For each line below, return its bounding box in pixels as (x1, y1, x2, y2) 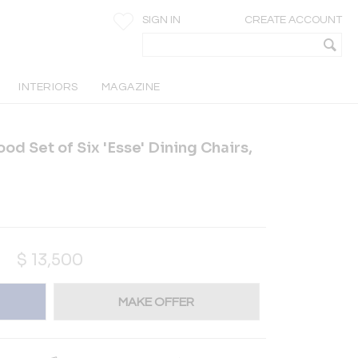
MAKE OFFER (118, 295, 195, 308)
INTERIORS (18, 82, 78, 93)
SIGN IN (142, 14, 181, 26)
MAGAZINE (101, 82, 161, 93)
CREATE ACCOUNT (245, 14, 342, 26)
